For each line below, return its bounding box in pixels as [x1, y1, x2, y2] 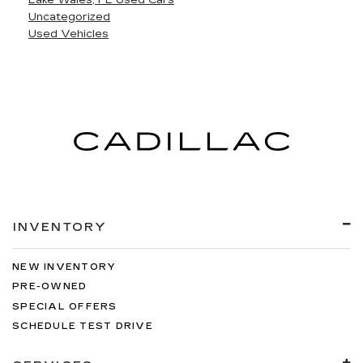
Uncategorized [28, 11, 110, 23]
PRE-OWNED [12, 281, 88, 292]
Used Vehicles [28, 28, 109, 41]
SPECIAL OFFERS [12, 301, 117, 312]
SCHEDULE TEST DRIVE [12, 321, 153, 331]
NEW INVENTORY [12, 261, 117, 272]
